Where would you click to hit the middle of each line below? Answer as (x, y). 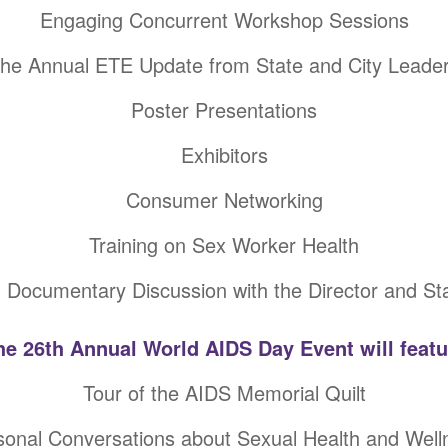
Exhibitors (224, 154)
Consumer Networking (224, 199)
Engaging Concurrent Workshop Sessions (224, 19)
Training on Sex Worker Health (224, 244)
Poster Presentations (224, 109)
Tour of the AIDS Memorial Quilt (224, 392)
